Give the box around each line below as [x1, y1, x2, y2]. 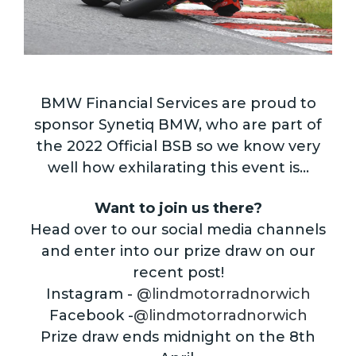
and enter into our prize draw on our [41, 242, 315, 261]
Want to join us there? [94, 199, 262, 218]
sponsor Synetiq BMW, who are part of [34, 116, 322, 134]
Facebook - [48, 307, 133, 325]
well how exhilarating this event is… [47, 159, 309, 177]
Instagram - [45, 285, 137, 304]
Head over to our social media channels [30, 221, 326, 239]
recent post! [132, 264, 224, 282]
